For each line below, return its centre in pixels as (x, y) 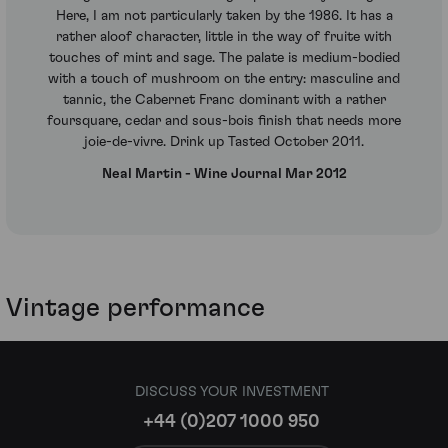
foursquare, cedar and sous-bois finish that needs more (224, 121)
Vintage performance (135, 308)
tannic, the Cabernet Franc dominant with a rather (224, 100)
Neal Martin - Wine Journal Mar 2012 (224, 173)
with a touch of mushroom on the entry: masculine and (224, 79)
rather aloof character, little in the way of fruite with (224, 37)
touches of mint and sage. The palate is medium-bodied (224, 58)
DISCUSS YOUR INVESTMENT (231, 392)
